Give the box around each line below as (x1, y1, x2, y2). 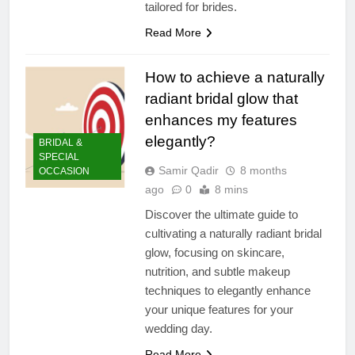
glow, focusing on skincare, (144, 245, 284, 259)
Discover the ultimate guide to (144, 207, 298, 221)
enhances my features (144, 111, 297, 128)
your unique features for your (144, 302, 293, 316)
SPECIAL (39, 151, 79, 163)
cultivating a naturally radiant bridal (144, 226, 322, 240)
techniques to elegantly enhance (144, 283, 311, 297)
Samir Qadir (158, 163, 219, 177)
